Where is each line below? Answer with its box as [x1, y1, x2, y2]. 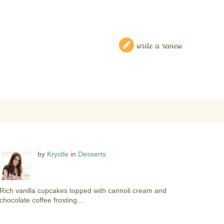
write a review [136, 37, 182, 51]
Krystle [47, 149, 69, 158]
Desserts [78, 149, 106, 158]
